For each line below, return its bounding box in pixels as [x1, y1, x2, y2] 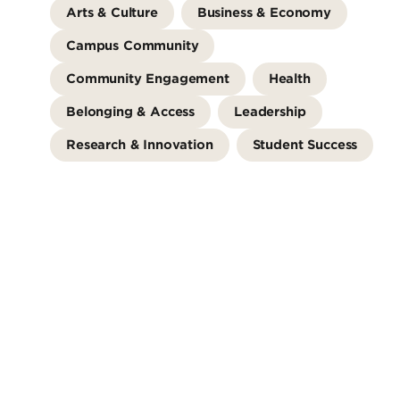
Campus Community [66, 37, 199, 53]
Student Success [252, 137, 358, 152]
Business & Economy [196, 4, 331, 20]
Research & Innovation [66, 137, 213, 152]
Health [268, 71, 311, 86]
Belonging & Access [66, 104, 196, 119]
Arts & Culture [66, 4, 158, 20]
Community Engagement [66, 71, 229, 86]
